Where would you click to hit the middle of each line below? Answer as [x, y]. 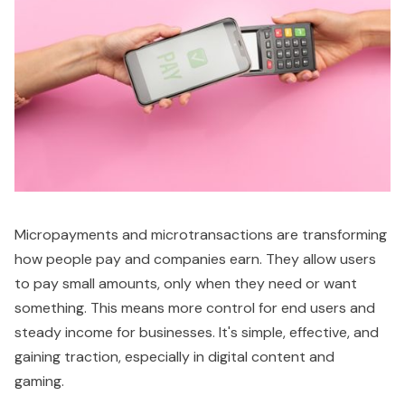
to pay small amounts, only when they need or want [186, 284]
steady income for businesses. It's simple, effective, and [197, 333]
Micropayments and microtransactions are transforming [201, 235]
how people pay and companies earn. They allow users [195, 259]
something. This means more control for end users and [195, 308]
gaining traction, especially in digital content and [174, 357]
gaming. [41, 381]
